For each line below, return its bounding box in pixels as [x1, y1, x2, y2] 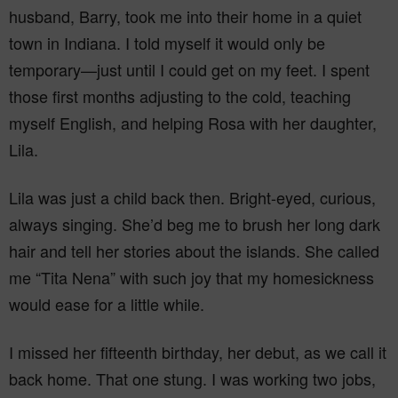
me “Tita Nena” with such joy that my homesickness [9, 266, 374, 289]
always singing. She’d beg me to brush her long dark [9, 212, 380, 235]
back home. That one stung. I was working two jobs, [9, 367, 376, 390]
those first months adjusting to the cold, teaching [9, 84, 351, 107]
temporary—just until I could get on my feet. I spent [9, 58, 370, 81]
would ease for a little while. [9, 292, 204, 315]
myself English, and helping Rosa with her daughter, [9, 111, 377, 134]
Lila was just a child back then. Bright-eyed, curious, [9, 186, 376, 209]
